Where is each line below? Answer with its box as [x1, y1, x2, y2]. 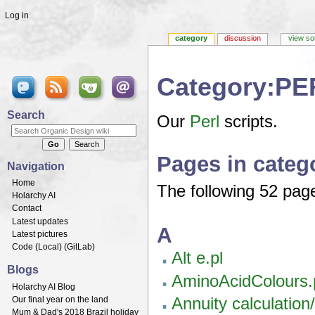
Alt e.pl [171, 249, 223, 268]
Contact [12, 203, 41, 214]
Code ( [12, 241, 38, 252]
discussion [224, 33, 261, 42]
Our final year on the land [12, 295, 108, 305]
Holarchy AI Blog [12, 281, 75, 292]
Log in [4, 10, 29, 20]
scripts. [219, 112, 278, 131]
